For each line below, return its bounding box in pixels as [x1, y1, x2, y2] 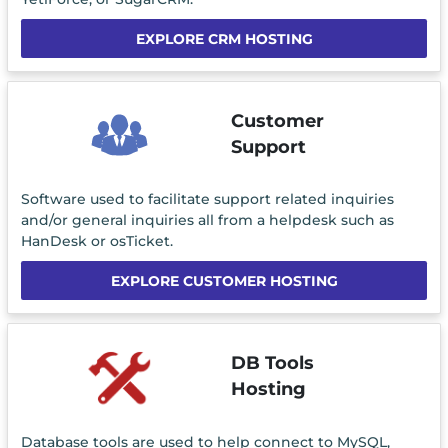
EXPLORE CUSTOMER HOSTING [110, 272, 338, 291]
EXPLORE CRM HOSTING [135, 29, 313, 48]
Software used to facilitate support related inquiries [20, 190, 394, 209]
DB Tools [230, 352, 314, 374]
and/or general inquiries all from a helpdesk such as [20, 211, 394, 230]
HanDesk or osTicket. [20, 232, 173, 251]
